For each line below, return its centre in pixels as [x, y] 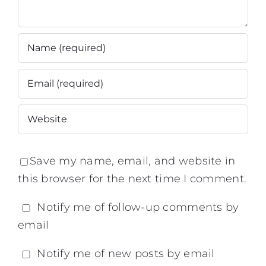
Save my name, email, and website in [133, 161]
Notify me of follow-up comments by [138, 207]
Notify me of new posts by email [126, 253]
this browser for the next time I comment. [132, 178]
